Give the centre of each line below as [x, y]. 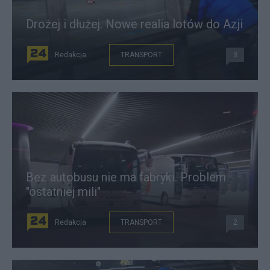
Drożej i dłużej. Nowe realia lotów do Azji [134, 24]
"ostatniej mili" [63, 192]
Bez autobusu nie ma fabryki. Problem [126, 177]
